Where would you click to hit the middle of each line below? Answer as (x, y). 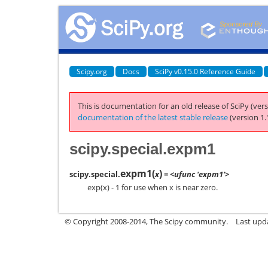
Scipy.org (92, 71)
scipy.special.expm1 (142, 149)
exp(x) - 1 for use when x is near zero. (153, 187)
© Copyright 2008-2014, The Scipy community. (146, 221)
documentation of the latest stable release (153, 117)
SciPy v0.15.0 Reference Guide (205, 71)
